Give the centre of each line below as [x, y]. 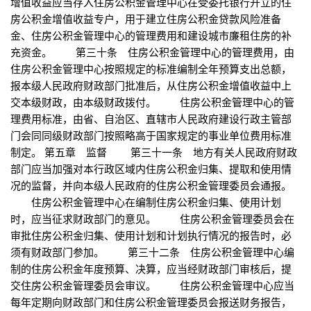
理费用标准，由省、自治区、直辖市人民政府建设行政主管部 [151, 119]
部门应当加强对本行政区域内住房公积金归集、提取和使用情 [151, 169]
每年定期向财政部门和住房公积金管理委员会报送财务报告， [151, 302]
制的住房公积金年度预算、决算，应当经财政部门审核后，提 [151, 269]
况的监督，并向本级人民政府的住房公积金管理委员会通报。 [151, 185]
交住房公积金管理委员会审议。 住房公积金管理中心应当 [152, 285]
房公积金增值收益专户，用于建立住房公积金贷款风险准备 [146, 19]
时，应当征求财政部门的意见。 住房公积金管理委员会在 [152, 219]
